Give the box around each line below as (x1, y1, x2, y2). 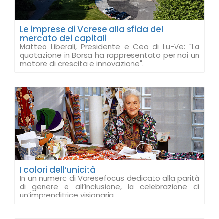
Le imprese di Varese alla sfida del (20, 23, 163, 35)
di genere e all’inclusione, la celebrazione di (20, 181, 199, 192)
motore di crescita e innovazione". (20, 58, 144, 68)
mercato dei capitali (20, 32, 107, 44)
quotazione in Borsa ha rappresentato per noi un (20, 50, 199, 60)
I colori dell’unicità (20, 164, 96, 175)
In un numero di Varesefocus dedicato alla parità (20, 173, 199, 183)
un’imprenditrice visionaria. (20, 190, 115, 200)
